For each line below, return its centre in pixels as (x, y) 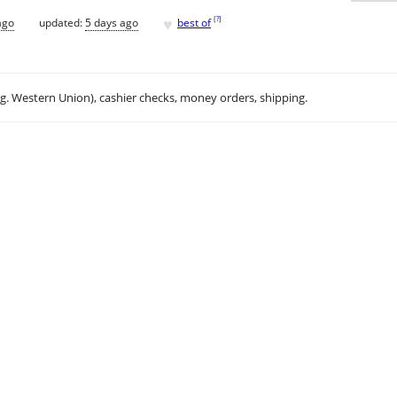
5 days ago (112, 22)
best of (194, 22)
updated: (62, 22)
